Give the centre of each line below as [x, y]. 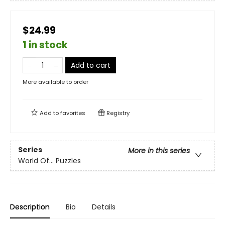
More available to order [55, 82]
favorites [73, 113]
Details [104, 207]
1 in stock [45, 45]
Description [30, 207]
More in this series [159, 151]
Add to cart [91, 65]
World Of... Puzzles [49, 161]
